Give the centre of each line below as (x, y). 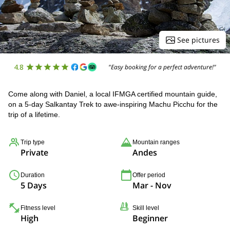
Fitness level (38, 208)
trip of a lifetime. (34, 114)
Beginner (150, 218)
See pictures (198, 40)
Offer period (149, 175)
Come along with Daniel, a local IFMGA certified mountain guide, (113, 94)
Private (34, 152)
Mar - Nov (152, 185)
